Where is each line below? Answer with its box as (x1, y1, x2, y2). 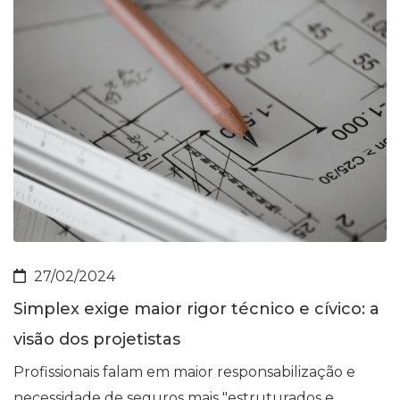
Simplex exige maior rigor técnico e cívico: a (13, 298, 379, 319)
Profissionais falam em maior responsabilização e (13, 362, 355, 380)
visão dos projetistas (13, 329, 180, 349)
